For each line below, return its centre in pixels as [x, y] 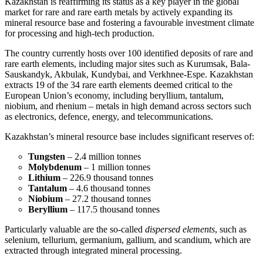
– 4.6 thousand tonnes [109, 188]
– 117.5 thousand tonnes [114, 210]
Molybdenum [55, 167]
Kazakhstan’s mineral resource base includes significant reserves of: [129, 137]
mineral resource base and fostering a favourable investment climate [129, 23]
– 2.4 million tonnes [103, 157]
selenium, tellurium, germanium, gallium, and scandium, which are [128, 240]
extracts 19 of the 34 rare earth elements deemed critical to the [119, 85]
